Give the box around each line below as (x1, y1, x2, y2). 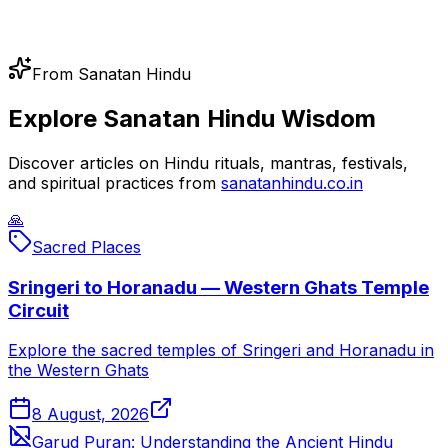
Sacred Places (32, 237, 141, 257)
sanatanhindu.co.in (221, 173, 363, 193)
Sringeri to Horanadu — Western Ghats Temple (8, 275, 429, 299)
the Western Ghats (8, 360, 149, 381)
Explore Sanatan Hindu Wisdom (8, 104, 376, 134)
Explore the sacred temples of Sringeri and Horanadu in (8, 340, 434, 361)
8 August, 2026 (32, 404, 149, 425)
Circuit (8, 298, 69, 322)
